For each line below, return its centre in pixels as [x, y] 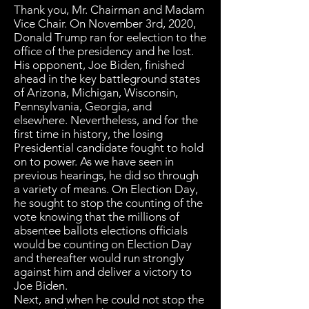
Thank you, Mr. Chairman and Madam [109, 10]
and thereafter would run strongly [99, 258]
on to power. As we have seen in [94, 161]
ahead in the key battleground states [107, 79]
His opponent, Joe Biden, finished [99, 65]
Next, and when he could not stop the [109, 299]
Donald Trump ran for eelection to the [110, 37]
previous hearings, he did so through [106, 175]
